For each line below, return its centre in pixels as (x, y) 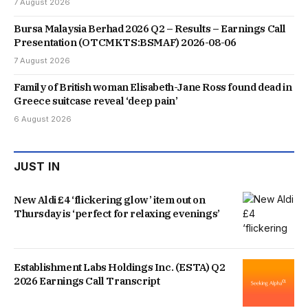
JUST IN (37, 167)
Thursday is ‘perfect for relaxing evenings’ (117, 214)
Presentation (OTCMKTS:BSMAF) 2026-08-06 (125, 43)
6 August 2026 (43, 119)
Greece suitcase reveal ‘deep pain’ (96, 101)
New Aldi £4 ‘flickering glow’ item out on (110, 200)
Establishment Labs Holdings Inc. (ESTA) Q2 (120, 267)
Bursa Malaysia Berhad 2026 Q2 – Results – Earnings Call (150, 29)
